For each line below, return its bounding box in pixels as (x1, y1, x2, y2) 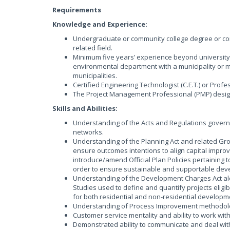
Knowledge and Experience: (52, 20, 147, 29)
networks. (73, 127, 104, 137)
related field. (73, 43, 112, 52)
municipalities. (73, 71, 117, 80)
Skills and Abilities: (52, 104, 118, 113)
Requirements (52, 5, 101, 14)
